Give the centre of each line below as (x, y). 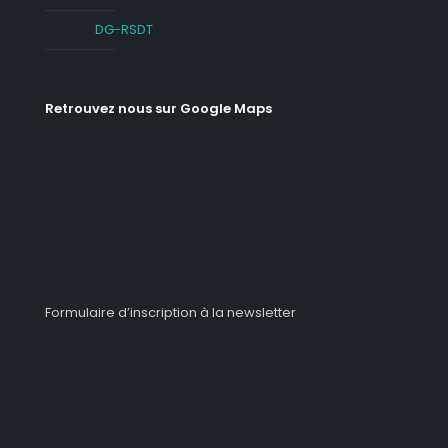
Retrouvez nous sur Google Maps (158, 108)
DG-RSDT (124, 29)
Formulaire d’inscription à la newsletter (170, 312)
